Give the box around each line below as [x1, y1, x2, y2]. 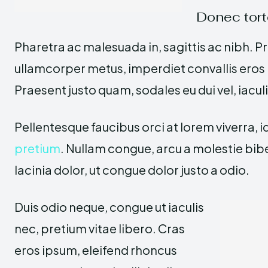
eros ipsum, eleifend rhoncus [14, 242, 177, 257]
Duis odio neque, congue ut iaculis [14, 199, 204, 214]
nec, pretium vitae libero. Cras [14, 220, 185, 236]
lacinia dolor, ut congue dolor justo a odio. [14, 162, 249, 177]
